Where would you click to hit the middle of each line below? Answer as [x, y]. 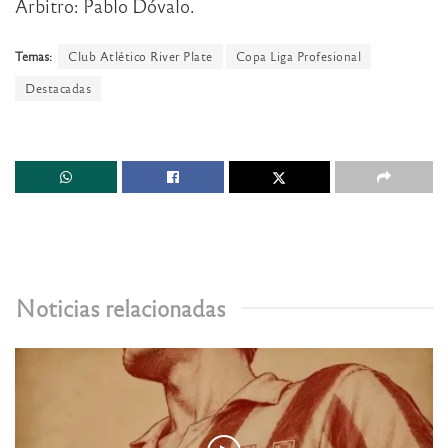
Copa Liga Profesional [298, 56]
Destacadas [58, 88]
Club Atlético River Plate [140, 56]
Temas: [33, 56]
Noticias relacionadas [120, 307]
